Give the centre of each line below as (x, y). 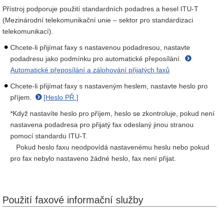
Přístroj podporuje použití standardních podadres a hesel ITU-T (100, 9)
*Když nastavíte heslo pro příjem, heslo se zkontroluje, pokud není (112, 113)
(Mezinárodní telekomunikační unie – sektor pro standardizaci (98, 20)
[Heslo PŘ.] (61, 97)
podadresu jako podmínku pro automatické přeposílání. (97, 59)
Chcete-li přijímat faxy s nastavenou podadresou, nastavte (100, 47)
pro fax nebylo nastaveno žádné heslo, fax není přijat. (93, 158)
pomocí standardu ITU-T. (49, 136)
